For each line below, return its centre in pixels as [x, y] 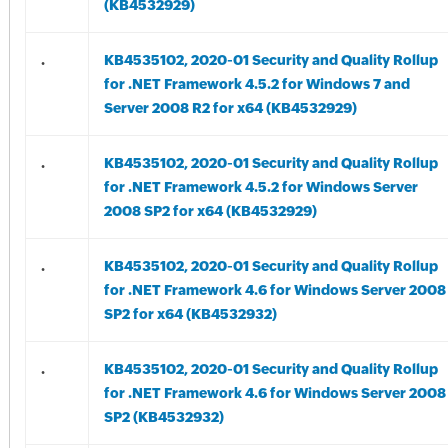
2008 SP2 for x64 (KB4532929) [210, 211]
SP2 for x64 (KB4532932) [190, 314]
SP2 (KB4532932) [163, 417]
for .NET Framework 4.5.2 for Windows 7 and [256, 84]
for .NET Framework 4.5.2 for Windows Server [260, 187]
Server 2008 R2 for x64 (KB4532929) [230, 108]
